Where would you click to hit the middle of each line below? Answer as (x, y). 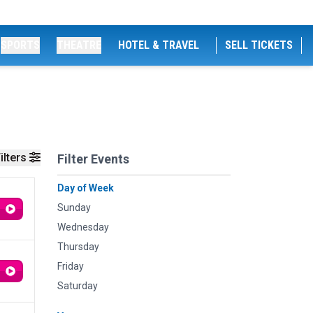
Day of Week (86, 188)
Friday (71, 266)
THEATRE (79, 45)
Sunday (74, 208)
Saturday (78, 286)
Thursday (78, 247)
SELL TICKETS (259, 45)
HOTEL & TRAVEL (159, 45)
